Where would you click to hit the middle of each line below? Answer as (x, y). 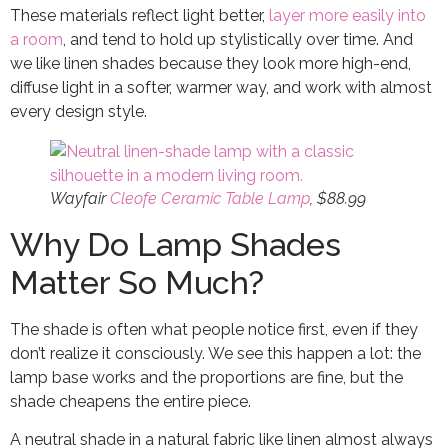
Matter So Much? (137, 282)
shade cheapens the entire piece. (130, 401)
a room (36, 39)
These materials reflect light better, (139, 15)
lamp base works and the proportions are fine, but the (206, 377)
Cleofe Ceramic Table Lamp (210, 198)
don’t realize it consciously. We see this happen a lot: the (215, 353)
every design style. (78, 111)
